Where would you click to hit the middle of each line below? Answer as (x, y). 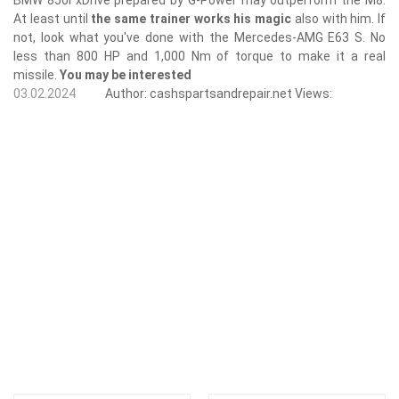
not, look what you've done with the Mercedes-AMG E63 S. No (199, 37)
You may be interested (126, 74)
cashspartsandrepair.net (221, 93)
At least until (53, 18)
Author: (126, 93)
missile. (37, 74)
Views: (313, 93)
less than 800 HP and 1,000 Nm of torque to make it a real (199, 56)
